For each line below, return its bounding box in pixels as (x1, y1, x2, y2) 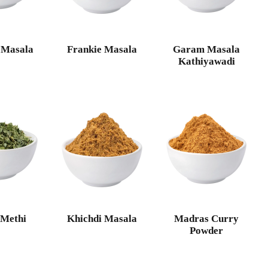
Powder (190, 225, 224, 237)
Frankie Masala (66, 43, 137, 55)
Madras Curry (174, 213, 239, 225)
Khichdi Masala (66, 213, 137, 225)
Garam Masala (173, 43, 240, 55)
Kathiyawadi (178, 55, 235, 67)
